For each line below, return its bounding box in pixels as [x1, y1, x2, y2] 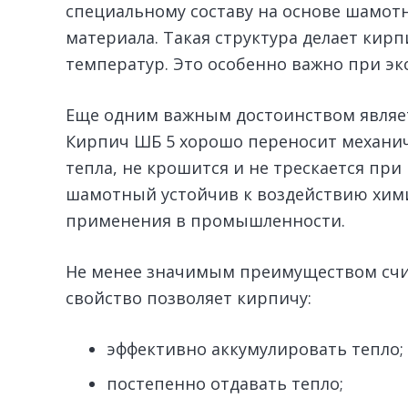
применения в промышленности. [66, 209, 345, 232]
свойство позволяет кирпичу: [66, 287, 311, 310]
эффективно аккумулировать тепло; [107, 338, 403, 361]
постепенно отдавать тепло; [107, 372, 343, 395]
